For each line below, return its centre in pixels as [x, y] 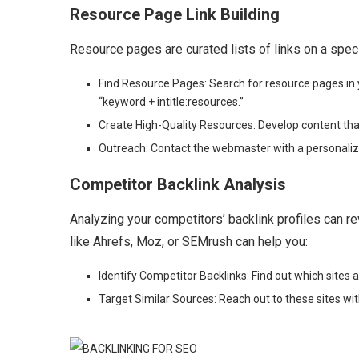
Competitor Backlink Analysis [178, 184]
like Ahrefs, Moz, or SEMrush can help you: [189, 242]
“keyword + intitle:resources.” [171, 102]
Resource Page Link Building [175, 14]
